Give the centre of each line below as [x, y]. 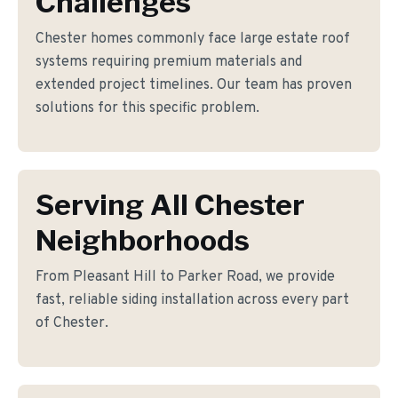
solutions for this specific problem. [147, 108]
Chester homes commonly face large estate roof [193, 39]
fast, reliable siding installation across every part [192, 300]
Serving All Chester [170, 205]
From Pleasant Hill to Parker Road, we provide [185, 277]
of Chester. [72, 323]
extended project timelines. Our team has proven [194, 85]
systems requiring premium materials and [169, 62]
